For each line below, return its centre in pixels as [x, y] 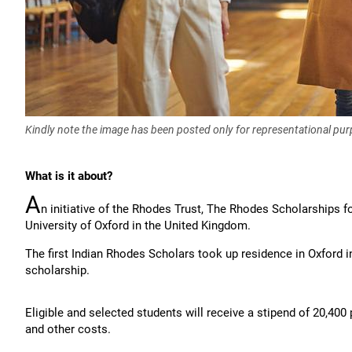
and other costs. [68, 329]
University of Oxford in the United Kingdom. [138, 225]
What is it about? [69, 176]
